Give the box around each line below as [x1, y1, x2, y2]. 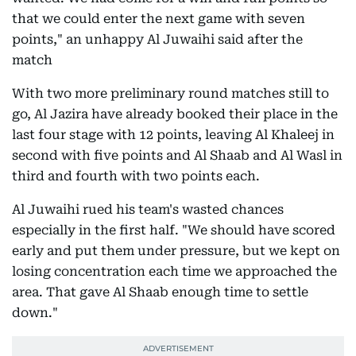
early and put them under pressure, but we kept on [12, 243, 340, 258]
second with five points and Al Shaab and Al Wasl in [12, 148, 342, 163]
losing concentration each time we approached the [12, 264, 337, 279]
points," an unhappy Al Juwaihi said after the [12, 32, 303, 47]
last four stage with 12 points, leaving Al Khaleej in [12, 127, 335, 142]
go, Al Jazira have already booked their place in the [12, 106, 338, 122]
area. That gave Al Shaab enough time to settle [12, 284, 308, 300]
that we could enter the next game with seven [12, 11, 305, 26]
